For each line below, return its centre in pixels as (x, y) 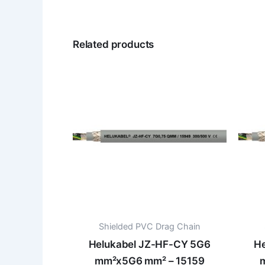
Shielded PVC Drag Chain (150, 226)
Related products (114, 44)
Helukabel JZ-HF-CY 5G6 (149, 245)
